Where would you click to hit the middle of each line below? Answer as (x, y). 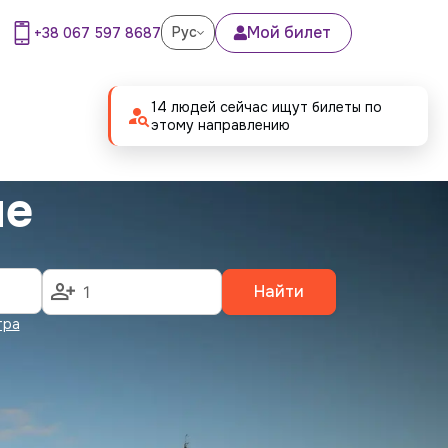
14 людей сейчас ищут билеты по (266, 107)
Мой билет (289, 32)
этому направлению (220, 125)
